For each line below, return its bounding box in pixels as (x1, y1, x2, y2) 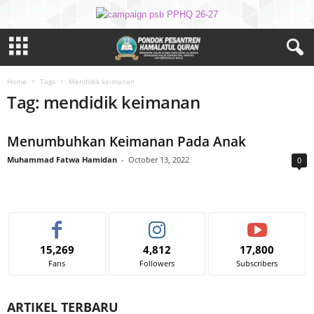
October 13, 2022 (128, 154, 189, 165)
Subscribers (236, 258, 278, 268)
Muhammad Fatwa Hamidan (7, 154, 117, 165)
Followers (139, 258, 175, 268)
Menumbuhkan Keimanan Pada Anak (7, 132, 246, 151)
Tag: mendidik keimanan (7, 90, 200, 114)
